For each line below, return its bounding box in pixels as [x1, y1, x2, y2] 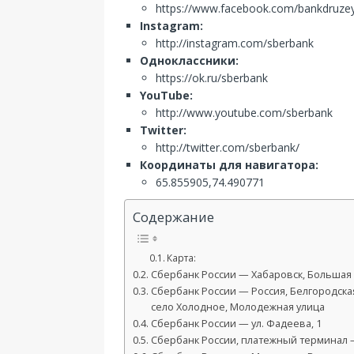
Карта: [167, 251, 197, 265]
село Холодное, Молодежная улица [150, 300, 325, 314]
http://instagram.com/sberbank [156, 36, 314, 51]
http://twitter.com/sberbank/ [156, 140, 299, 155]
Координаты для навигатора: [140, 157, 318, 172]
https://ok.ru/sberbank [156, 70, 268, 85]
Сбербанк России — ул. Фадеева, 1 [150, 317, 322, 331]
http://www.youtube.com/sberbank [156, 105, 333, 120]
